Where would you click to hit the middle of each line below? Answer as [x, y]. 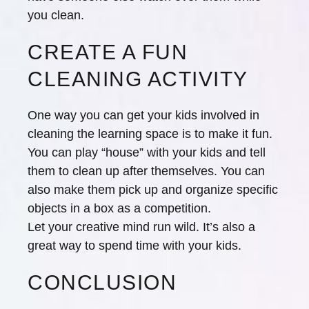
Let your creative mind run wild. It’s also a [141, 227]
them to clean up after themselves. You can [146, 171]
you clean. [56, 15]
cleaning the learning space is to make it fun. [150, 134]
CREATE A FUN [108, 52]
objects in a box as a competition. [119, 208]
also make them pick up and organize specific [153, 190]
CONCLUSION [102, 282]
